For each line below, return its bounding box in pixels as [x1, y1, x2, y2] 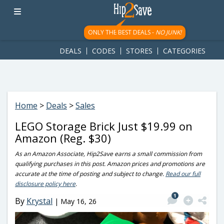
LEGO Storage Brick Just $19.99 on [15, 118, 192, 133]
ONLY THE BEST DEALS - [87, 28, 155, 36]
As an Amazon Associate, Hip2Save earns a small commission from [15, 149, 202, 158]
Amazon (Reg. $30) [15, 130, 111, 145]
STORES [126, 46, 152, 55]
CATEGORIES [163, 46, 205, 55]
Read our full [165, 169, 200, 178]
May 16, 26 [60, 196, 96, 206]
